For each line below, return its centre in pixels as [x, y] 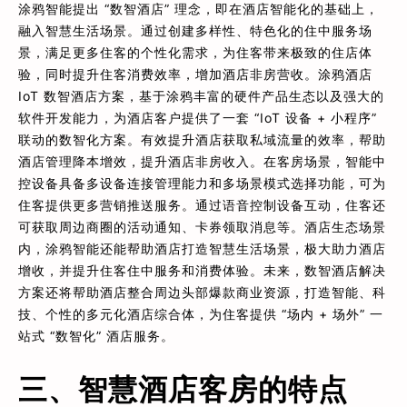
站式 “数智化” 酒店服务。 [96, 335]
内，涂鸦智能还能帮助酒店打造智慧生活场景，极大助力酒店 [202, 248]
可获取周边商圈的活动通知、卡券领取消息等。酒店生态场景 [202, 226]
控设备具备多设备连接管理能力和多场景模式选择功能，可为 [202, 183]
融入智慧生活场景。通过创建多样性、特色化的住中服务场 [195, 30]
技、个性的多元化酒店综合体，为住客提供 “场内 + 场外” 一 [201, 313]
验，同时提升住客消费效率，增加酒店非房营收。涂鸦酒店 [195, 74]
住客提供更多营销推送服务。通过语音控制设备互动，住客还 [202, 204]
